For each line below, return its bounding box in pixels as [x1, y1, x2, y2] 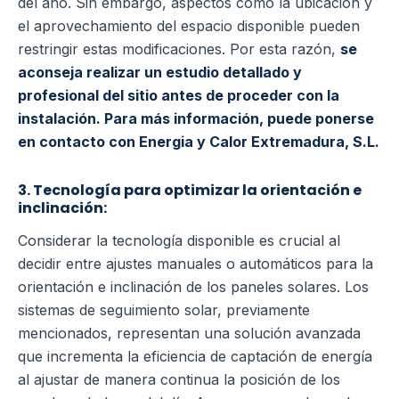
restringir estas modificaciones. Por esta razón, [18, 39, 340, 58]
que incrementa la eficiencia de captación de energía [18, 346, 372, 365]
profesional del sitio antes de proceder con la [18, 85, 339, 104]
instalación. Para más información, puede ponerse [18, 109, 374, 127]
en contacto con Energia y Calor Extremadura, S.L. [18, 132, 379, 151]
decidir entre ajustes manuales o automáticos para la [18, 254, 373, 273]
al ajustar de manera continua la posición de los [18, 370, 340, 388]
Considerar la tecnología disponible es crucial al [18, 231, 340, 249]
